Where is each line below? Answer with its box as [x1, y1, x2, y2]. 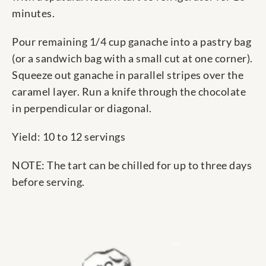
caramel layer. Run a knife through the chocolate [12, 85, 246, 99]
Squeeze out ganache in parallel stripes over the [12, 68, 243, 82]
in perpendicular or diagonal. [12, 102, 152, 115]
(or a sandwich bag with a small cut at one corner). [12, 52, 253, 65]
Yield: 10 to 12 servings [12, 130, 125, 144]
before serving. [12, 175, 85, 189]
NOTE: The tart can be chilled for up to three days [12, 159, 252, 172]
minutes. [12, 7, 55, 20]
